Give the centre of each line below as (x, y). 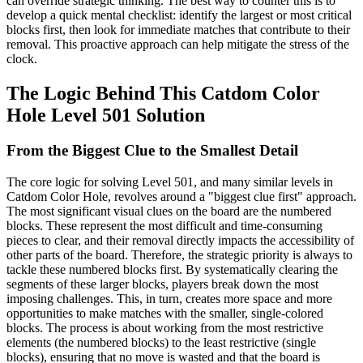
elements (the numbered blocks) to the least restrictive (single (161, 343)
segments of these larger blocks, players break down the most (162, 284)
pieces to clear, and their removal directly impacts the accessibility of (180, 241)
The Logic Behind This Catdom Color (163, 93)
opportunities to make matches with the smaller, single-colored (165, 314)
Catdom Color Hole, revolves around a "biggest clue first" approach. (181, 197)
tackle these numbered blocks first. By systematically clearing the (172, 270)
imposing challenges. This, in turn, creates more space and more (169, 299)
